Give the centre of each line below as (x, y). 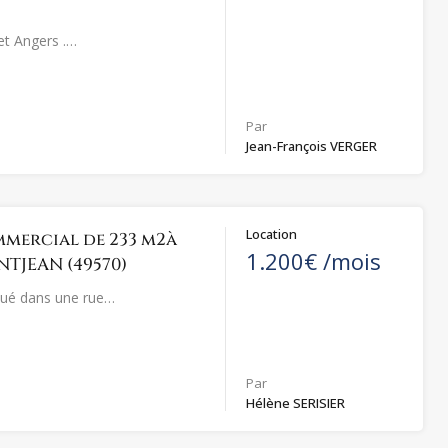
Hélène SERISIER (296, 402)
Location (272, 233)
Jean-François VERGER (312, 145)
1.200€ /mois (314, 260)
